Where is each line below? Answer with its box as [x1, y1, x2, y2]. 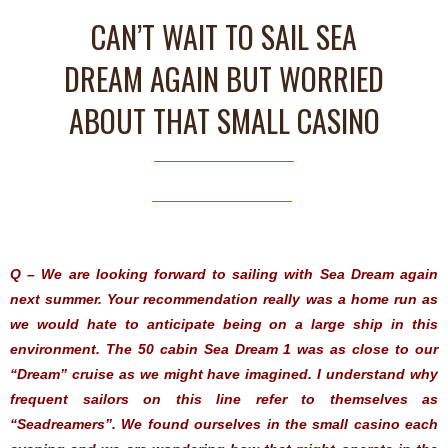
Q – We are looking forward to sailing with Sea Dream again [10, 265, 438, 282]
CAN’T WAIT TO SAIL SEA [91, 13, 357, 59]
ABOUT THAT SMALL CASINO [68, 97, 380, 143]
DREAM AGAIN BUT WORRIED [64, 55, 384, 101]
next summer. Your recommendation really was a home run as [10, 290, 438, 307]
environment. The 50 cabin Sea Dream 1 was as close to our [10, 340, 438, 357]
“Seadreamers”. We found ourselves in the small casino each [10, 415, 438, 432]
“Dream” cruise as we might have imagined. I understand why [10, 365, 438, 382]
